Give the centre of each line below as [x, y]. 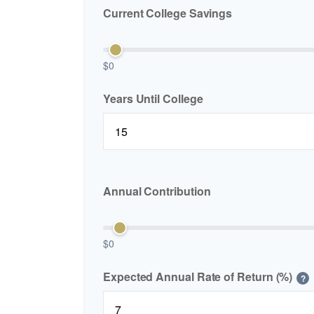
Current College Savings [168, 13]
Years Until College [153, 99]
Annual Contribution [157, 191]
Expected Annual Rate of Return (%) [198, 277]
